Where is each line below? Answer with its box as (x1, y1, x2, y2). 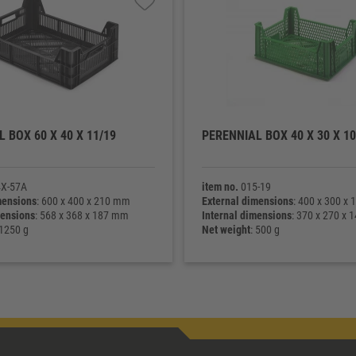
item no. (201, 180, 238, 193)
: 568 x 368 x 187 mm (35, 209, 129, 222)
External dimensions (201, 195, 293, 207)
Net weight (201, 223, 250, 236)
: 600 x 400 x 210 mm (37, 195, 130, 207)
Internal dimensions (201, 209, 292, 222)
